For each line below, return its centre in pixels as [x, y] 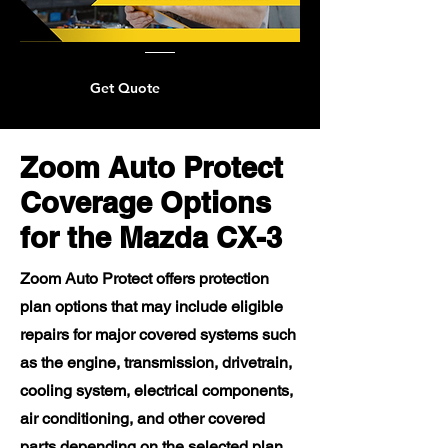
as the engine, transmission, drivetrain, [156, 362]
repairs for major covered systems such [158, 334]
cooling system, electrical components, [156, 390]
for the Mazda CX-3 [151, 237]
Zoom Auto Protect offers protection [144, 278]
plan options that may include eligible [151, 306]
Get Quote [125, 88]
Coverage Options [145, 202]
